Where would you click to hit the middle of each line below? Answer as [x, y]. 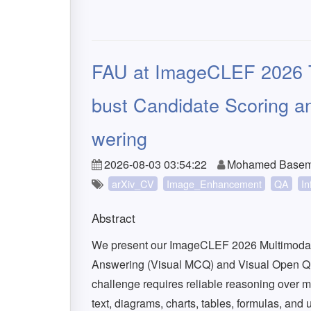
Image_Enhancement [214, 184]
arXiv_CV [133, 184]
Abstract [114, 218]
